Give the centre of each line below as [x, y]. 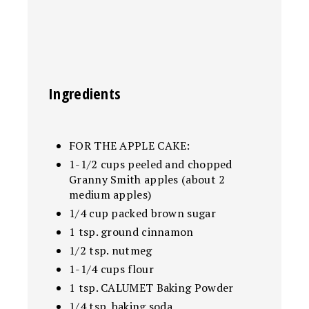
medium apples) [110, 194]
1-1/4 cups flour [111, 269]
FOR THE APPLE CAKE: [130, 145]
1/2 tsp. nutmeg [111, 250]
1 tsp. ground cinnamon [131, 231]
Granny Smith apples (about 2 [147, 179]
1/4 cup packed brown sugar [142, 213]
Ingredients [85, 93]
